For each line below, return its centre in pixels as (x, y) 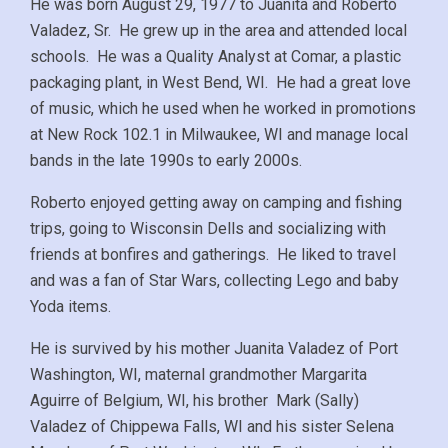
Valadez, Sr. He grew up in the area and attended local (218, 30)
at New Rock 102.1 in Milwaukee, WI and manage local (219, 134)
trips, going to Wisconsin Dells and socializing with (208, 228)
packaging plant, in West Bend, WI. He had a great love (220, 82)
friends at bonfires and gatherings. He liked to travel (213, 254)
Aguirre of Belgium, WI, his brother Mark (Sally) (194, 400)
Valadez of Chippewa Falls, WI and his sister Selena (212, 426)
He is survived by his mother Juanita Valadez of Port (214, 348)
